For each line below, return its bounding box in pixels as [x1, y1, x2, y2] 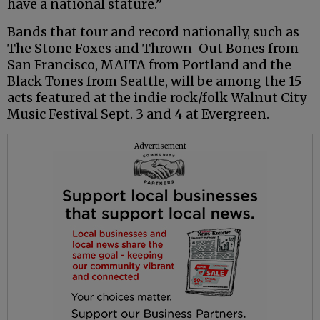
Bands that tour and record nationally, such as [7, 24, 299, 41]
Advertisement [134, 141, 186, 151]
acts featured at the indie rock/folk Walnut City [7, 89, 306, 106]
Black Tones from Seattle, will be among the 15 [7, 73, 301, 90]
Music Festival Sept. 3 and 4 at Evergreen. [7, 106, 269, 123]
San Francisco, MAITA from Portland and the [7, 56, 291, 74]
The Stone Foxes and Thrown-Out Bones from [7, 40, 299, 57]
